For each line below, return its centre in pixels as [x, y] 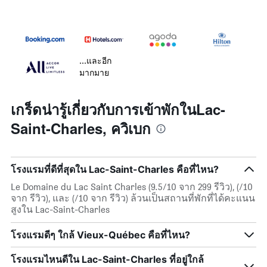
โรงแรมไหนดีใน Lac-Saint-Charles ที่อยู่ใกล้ [107, 260]
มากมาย [94, 73]
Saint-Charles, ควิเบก [81, 128]
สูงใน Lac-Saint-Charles [60, 210]
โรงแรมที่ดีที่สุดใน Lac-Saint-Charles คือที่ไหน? [115, 170]
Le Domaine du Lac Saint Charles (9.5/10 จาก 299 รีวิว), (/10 [132, 187]
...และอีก [95, 61]
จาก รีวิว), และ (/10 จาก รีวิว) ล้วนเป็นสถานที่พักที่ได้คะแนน [133, 198]
